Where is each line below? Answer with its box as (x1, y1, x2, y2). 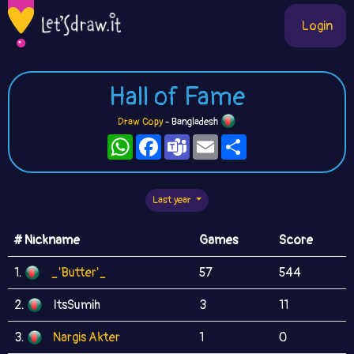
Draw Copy (118, 115, 163, 128)
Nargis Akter (53, 330, 120, 345)
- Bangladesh (163, 115, 220, 128)
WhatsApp (133, 133, 188, 149)
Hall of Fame (108, 81, 246, 113)
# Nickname (14, 232, 80, 248)
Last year (152, 194, 194, 206)
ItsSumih (53, 297, 100, 313)
